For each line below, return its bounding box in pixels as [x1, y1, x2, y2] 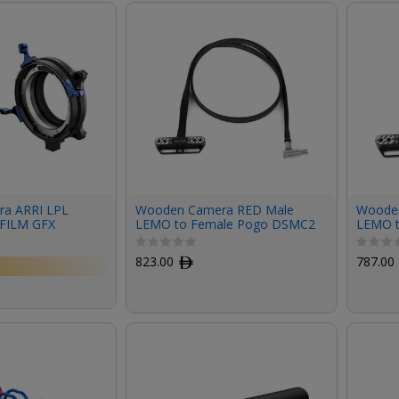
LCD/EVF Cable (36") [134, 229, 253, 247]
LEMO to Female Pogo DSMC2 [134, 215, 315, 232]
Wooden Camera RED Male [134, 200, 294, 218]
